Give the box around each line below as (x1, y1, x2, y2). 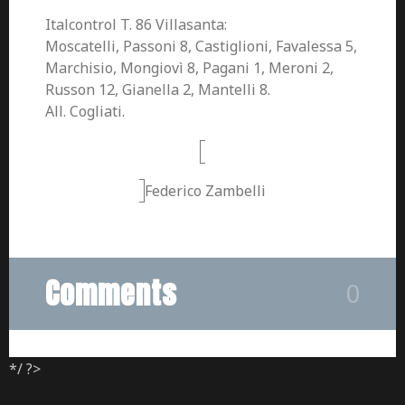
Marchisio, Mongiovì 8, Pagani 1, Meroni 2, (45, 58, 334, 78)
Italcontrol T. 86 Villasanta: (45, 14, 227, 34)
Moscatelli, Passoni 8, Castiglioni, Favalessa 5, (45, 36, 357, 56)
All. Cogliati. (45, 101, 125, 121)
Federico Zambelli (145, 181, 266, 201)
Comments (45, 271, 177, 316)
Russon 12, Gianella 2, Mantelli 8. (45, 80, 270, 99)
